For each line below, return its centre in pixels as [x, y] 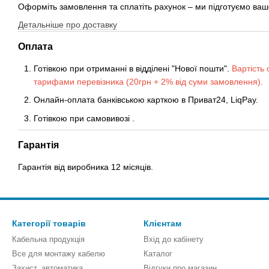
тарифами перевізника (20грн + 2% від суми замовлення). [148, 81]
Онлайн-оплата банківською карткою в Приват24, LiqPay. [146, 100]
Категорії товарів [49, 224]
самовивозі [109, 118]
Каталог [158, 254]
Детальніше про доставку [68, 24]
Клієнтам [162, 224]
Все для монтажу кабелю [59, 254]
